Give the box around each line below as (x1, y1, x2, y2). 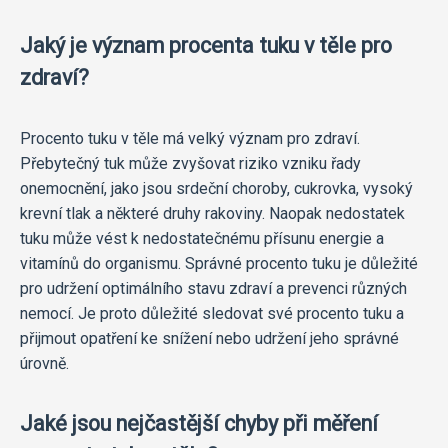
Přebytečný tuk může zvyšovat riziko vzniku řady (20, 153, 361, 173)
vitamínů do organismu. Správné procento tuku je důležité (20, 253, 418, 273)
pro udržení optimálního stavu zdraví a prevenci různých (20, 278, 407, 298)
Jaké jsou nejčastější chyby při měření (20, 410, 378, 436)
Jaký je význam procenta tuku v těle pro (20, 32, 392, 58)
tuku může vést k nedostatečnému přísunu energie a (20, 228, 384, 248)
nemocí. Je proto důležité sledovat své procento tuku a (20, 303, 404, 323)
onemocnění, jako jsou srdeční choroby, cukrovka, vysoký (20, 178, 413, 198)
